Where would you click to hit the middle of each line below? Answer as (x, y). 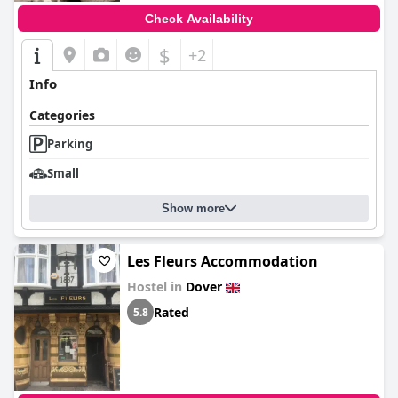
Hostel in (156, 287)
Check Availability (199, 19)
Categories (62, 115)
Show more (193, 208)
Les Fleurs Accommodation (223, 261)
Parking (70, 144)
